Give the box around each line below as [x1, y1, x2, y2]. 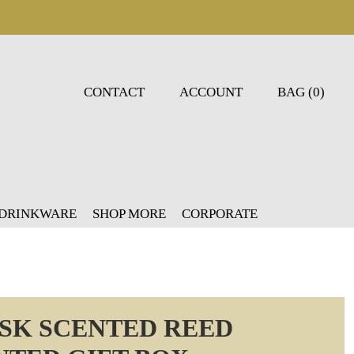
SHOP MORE [92, 206, 166, 221]
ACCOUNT [179, 85, 243, 100]
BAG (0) [277, 85, 328, 100]
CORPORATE [182, 206, 258, 221]
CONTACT [83, 85, 145, 100]
